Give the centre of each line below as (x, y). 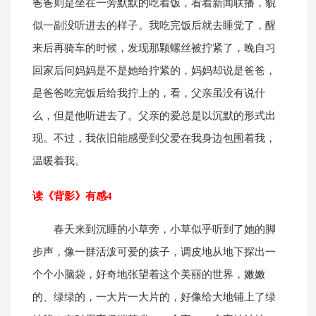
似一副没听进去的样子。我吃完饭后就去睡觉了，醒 (154, 26)
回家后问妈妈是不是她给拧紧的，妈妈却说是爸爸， (154, 71)
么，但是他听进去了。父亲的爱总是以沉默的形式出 (154, 116)
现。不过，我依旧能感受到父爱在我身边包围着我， (154, 139)
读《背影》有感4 (72, 196)
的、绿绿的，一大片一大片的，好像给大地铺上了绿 (154, 297)
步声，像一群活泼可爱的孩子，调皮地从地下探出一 (154, 252)
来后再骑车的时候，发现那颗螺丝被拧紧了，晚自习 (154, 48)
